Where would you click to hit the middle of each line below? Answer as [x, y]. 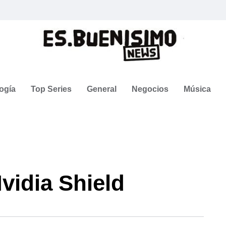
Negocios [150, 89]
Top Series [51, 89]
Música [197, 89]
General [102, 89]
